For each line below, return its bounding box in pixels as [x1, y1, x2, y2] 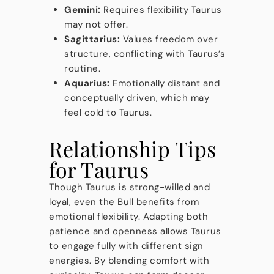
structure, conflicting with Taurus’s [64, 48, 225, 60]
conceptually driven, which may [64, 92, 209, 104]
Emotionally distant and [109, 77, 220, 89]
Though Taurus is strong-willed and [49, 181, 210, 193]
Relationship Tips [49, 135, 217, 163]
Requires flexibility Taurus [100, 4, 222, 16]
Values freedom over [120, 33, 218, 45]
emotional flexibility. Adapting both [49, 210, 208, 223]
